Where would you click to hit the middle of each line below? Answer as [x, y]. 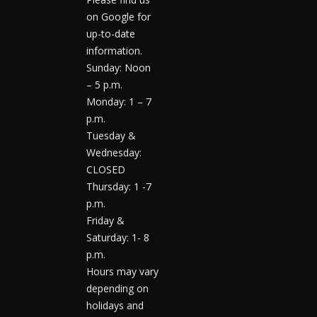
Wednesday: [114, 153]
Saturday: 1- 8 [118, 238]
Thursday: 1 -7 [119, 187]
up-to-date [111, 34]
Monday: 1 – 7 [119, 102]
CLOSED [106, 170]
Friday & [105, 221]
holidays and [115, 306]
